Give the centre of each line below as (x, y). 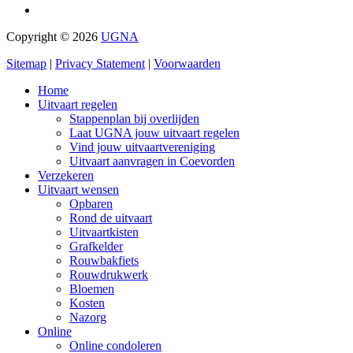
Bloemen (92, 288)
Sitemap (26, 63)
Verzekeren (66, 175)
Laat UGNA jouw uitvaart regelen (154, 132)
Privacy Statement (100, 63)
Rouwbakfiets (104, 260)
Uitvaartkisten (104, 232)
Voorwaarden (187, 63)
